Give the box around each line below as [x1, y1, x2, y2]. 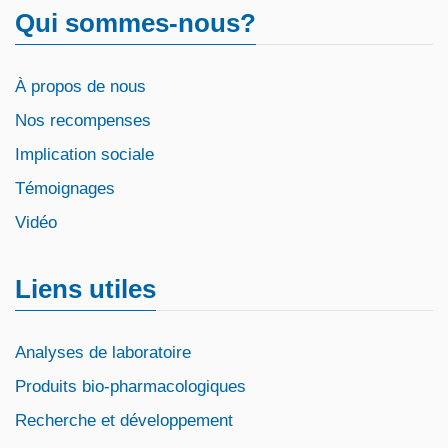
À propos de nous [15, 77, 146, 96]
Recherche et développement [15, 411, 233, 430]
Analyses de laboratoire [15, 343, 191, 362]
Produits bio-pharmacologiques [15, 377, 246, 396]
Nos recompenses [15, 111, 151, 130]
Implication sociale [15, 145, 154, 164]
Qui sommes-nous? [15, 8, 256, 38]
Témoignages [15, 179, 115, 198]
